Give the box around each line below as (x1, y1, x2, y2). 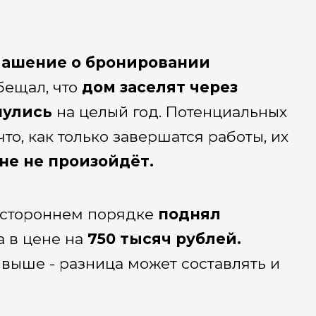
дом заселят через (81, 78, 238, 97)
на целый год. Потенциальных (51, 103, 287, 121)
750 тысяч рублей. (87, 229, 241, 248)
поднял (153, 205, 221, 223)
